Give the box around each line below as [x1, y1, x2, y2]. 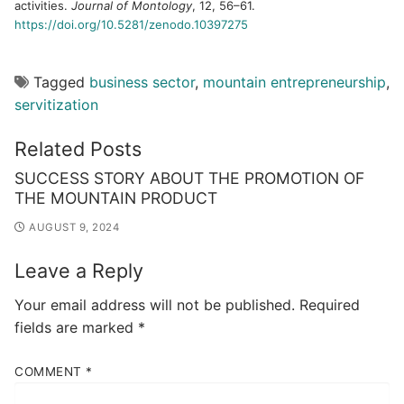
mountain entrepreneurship [203, 72, 386, 91]
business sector [89, 72, 195, 91]
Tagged [33, 72, 89, 91]
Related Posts [14, 137, 142, 161]
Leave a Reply [14, 259, 143, 283]
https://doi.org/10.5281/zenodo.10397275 [14, 16, 248, 32]
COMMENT [14, 363, 86, 379]
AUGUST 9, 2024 [29, 220, 119, 234]
